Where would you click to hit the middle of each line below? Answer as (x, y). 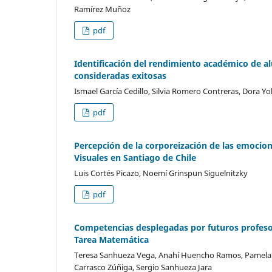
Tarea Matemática (111, 239)
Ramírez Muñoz (102, 9)
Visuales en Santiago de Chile (135, 157)
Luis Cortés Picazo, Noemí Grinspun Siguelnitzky (161, 173)
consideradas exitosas (120, 75)
